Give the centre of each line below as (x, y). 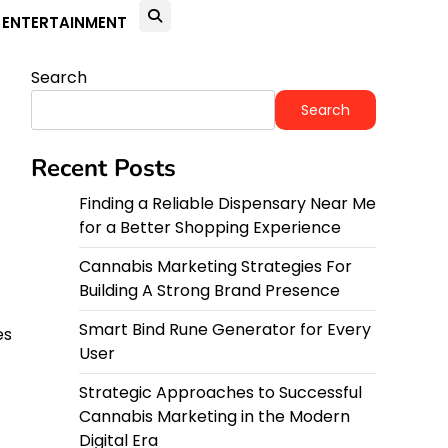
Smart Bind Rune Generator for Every (225, 329)
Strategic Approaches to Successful (220, 392)
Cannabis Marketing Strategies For (215, 266)
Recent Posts (103, 168)
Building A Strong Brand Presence (209, 290)
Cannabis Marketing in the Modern (214, 416)
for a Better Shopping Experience (210, 227)
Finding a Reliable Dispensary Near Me (227, 203)
